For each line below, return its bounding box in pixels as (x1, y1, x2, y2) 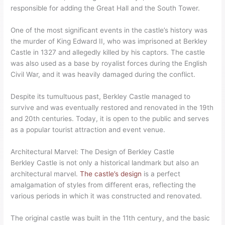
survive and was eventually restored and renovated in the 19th (11, 103, 214, 112)
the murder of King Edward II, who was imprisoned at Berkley (11, 37, 208, 46)
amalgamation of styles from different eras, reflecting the (11, 180, 196, 189)
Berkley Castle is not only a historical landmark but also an (11, 158, 199, 167)
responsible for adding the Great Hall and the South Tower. (11, 4, 200, 13)
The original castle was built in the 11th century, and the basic (11, 213, 210, 222)
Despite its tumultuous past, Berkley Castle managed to (11, 92, 191, 101)
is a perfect (142, 169, 181, 178)
